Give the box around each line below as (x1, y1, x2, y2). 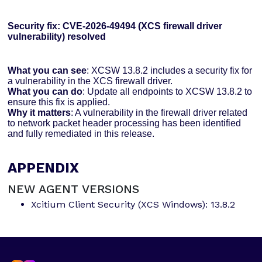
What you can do (8, 87, 83, 97)
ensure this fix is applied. (8, 97, 111, 108)
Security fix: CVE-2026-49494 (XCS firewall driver (8, 21, 223, 32)
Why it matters (8, 108, 71, 118)
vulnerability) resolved (8, 32, 106, 42)
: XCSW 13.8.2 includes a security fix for (87, 65, 253, 76)
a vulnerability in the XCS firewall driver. (8, 76, 173, 87)
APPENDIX (8, 160, 80, 177)
